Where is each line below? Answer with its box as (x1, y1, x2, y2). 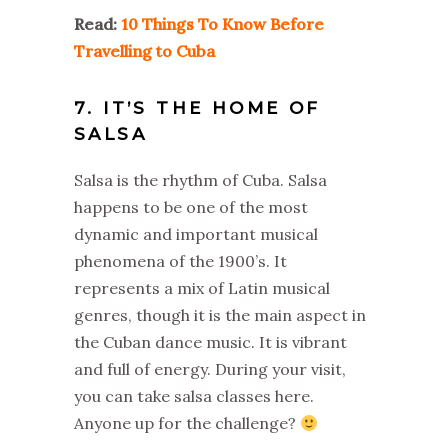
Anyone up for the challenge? (74, 413, 300, 433)
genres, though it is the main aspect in (74, 305, 366, 325)
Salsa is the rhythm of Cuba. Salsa (74, 170, 327, 190)
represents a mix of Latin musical (74, 278, 330, 298)
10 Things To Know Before (117, 14, 324, 34)
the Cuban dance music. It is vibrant (74, 332, 347, 352)
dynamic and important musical (74, 224, 318, 244)
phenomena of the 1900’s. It (74, 251, 287, 271)
